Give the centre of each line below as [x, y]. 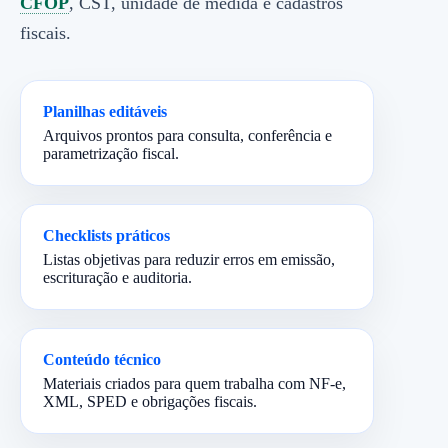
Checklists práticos [106, 235]
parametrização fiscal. [111, 153]
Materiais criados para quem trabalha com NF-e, [194, 383]
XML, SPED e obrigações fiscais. [150, 401]
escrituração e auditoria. [117, 277]
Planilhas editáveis [105, 111]
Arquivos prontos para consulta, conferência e [187, 135]
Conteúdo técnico [102, 359]
